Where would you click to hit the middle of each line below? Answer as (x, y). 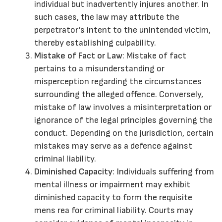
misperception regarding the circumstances (118, 82)
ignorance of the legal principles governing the (123, 120)
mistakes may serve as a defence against (113, 146)
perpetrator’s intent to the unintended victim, (122, 30)
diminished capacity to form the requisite (113, 198)
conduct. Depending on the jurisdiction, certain (124, 133)
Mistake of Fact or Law (78, 56)
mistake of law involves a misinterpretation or (123, 108)
